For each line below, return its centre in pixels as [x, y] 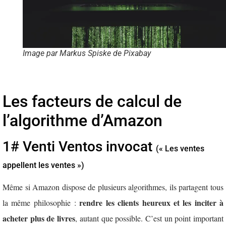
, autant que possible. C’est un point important [150, 218]
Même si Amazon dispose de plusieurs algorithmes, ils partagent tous [113, 187]
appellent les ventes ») [43, 165]
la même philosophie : [41, 202]
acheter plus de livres [39, 218]
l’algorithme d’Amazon [82, 120]
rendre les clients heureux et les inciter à [152, 202]
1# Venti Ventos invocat [79, 146]
